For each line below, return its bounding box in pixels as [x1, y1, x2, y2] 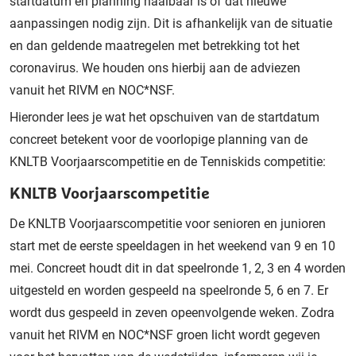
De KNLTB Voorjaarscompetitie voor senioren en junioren [10, 215, 326, 231]
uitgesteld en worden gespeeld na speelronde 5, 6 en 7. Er [10, 282, 328, 298]
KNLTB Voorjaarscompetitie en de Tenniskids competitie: [10, 153, 326, 169]
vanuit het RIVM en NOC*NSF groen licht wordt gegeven [10, 327, 320, 342]
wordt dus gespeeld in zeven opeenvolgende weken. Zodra [10, 304, 335, 320]
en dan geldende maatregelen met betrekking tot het [10, 37, 300, 53]
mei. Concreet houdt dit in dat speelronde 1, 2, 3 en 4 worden [10, 260, 346, 276]
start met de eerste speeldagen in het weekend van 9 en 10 [10, 238, 335, 253]
